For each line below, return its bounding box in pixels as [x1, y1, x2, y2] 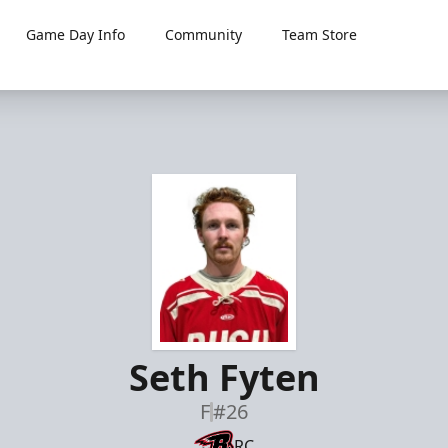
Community [165, 25, 243, 44]
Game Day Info [26, 25, 126, 44]
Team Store [282, 25, 358, 44]
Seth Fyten [128, 353, 320, 402]
